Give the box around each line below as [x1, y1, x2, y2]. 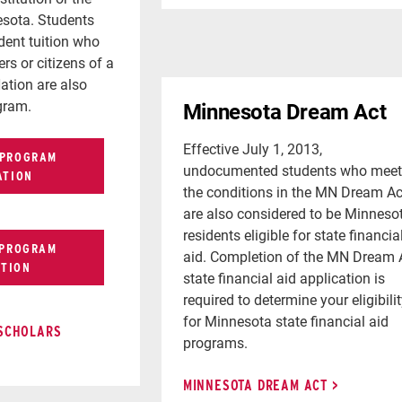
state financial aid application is [182, 267, 385, 287]
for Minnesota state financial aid [182, 310, 389, 330]
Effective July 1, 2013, [182, 138, 322, 158]
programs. [182, 332, 248, 352]
